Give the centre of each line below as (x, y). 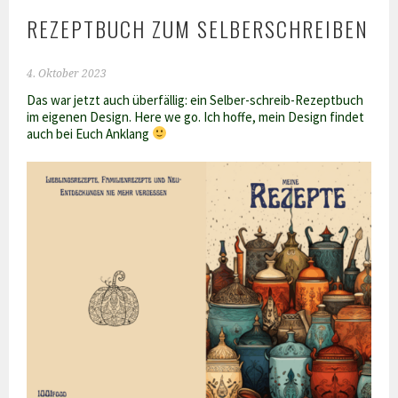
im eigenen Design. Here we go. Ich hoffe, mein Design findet (196, 116)
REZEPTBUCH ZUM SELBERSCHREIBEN (198, 28)
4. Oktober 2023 (67, 73)
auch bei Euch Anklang (90, 133)
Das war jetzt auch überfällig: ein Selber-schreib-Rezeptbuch (195, 99)
